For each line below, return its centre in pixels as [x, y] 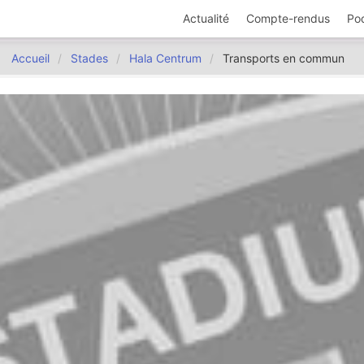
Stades [89, 58]
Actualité [206, 19]
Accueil [30, 58]
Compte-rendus [288, 19]
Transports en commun [283, 58]
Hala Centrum [165, 58]
